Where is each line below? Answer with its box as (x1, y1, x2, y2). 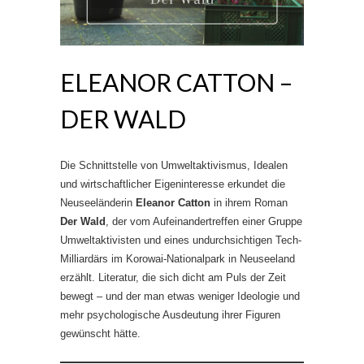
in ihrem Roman (210, 196, 288, 209)
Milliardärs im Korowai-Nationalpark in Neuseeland (60, 252, 295, 265)
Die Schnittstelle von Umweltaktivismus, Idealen (60, 158, 288, 171)
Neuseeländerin (60, 196, 136, 209)
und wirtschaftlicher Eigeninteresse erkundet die (60, 177, 285, 190)
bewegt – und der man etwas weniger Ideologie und (60, 289, 300, 302)
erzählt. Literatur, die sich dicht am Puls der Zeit (60, 271, 286, 284)
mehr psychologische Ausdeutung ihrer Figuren (60, 308, 280, 321)
